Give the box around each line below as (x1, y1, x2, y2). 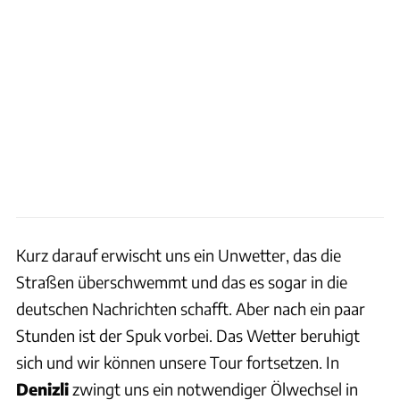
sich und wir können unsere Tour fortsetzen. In (16, 351, 339, 372)
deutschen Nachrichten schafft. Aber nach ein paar (16, 297, 365, 319)
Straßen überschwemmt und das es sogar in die (16, 271, 347, 292)
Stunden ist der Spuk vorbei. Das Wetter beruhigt (16, 324, 360, 346)
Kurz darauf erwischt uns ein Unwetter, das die (16, 244, 341, 265)
